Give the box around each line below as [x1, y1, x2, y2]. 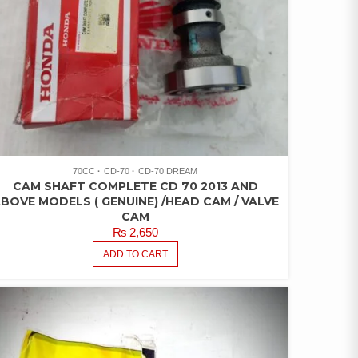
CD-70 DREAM [138, 166, 198, 177]
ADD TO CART [102, 249, 168, 261]
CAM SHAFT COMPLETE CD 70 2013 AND [12, 179, 258, 194]
